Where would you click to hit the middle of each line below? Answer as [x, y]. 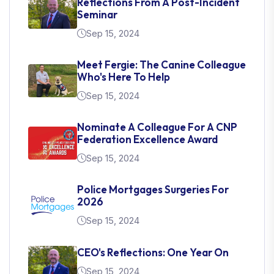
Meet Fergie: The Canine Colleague [161, 64]
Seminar [97, 14]
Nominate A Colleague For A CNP [157, 127]
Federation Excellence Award [147, 139]
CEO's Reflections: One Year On [153, 252]
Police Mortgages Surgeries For [153, 189]
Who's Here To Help [124, 76]
